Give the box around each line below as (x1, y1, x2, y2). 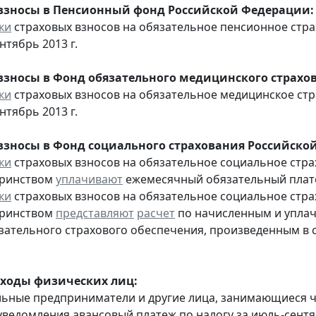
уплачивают (56, 171, 123, 187)
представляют (56, 205, 134, 221)
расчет (137, 205, 175, 221)
